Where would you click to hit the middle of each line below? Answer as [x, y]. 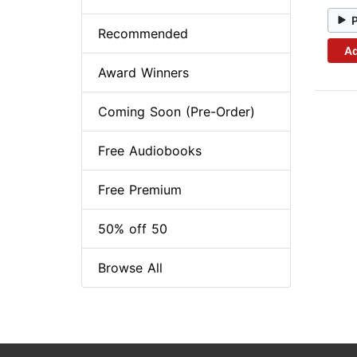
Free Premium [140, 190]
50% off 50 [133, 229]
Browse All [130, 268]
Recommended [143, 34]
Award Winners [143, 73]
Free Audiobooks [150, 151]
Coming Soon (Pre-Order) [177, 112]
